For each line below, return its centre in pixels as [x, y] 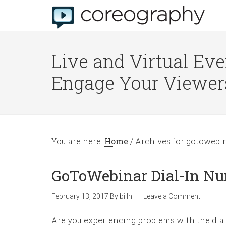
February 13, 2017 [80, 196]
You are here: [78, 141]
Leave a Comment [172, 196]
